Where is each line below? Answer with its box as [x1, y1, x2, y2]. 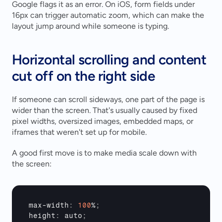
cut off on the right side [12, 67, 155, 85]
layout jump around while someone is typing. [12, 21, 169, 31]
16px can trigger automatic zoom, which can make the [12, 10, 204, 20]
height [29, 212, 55, 221]
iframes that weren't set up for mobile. [12, 127, 147, 137]
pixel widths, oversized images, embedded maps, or [12, 116, 193, 126]
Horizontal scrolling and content [12, 51, 207, 68]
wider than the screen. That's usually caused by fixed [12, 106, 197, 115]
